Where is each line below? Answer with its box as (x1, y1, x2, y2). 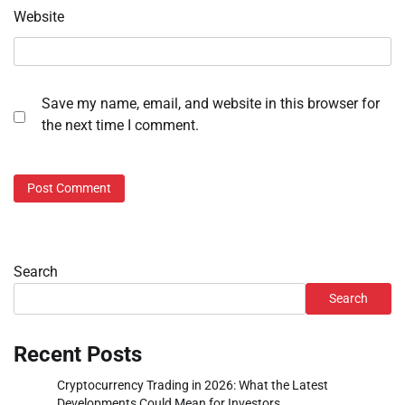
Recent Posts (14, 342, 142, 368)
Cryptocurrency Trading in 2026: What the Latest (57, 378, 328, 393)
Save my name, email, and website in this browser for (42, 94, 380, 112)
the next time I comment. (42, 116, 199, 134)
